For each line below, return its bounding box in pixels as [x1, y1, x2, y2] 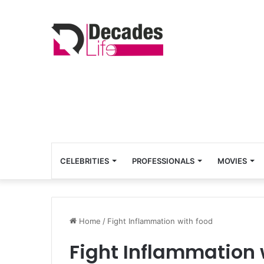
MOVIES [217, 156, 247, 166]
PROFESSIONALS [132, 156, 194, 166]
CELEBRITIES [60, 156, 109, 166]
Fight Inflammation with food [107, 216, 213, 226]
